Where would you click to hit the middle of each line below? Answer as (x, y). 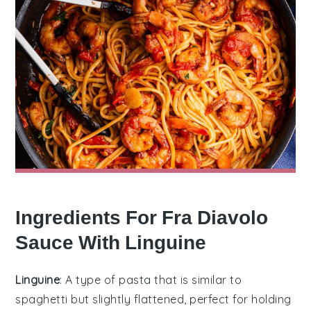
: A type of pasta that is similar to (151, 279)
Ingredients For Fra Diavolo (142, 217)
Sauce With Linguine (111, 242)
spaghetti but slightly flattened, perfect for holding (153, 299)
